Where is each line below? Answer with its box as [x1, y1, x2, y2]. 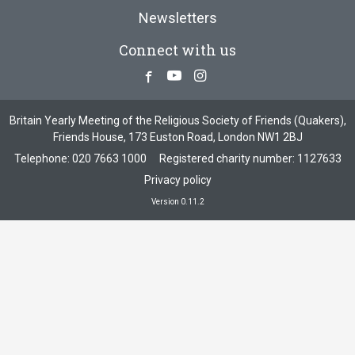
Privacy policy [143, 174, 212, 186]
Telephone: [13, 152, 72, 165]
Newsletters [138, 10, 217, 26]
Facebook [153, 67, 215, 84]
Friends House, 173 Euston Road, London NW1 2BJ [52, 131, 303, 143]
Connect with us [119, 40, 236, 59]
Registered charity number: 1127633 [158, 152, 342, 165]
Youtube [180, 67, 233, 84]
